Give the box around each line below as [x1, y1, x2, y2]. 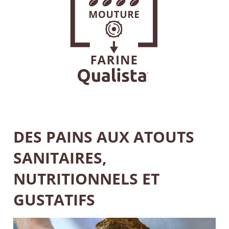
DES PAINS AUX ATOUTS [13, 126, 195, 147]
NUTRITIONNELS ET [13, 168, 160, 189]
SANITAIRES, [13, 147, 107, 168]
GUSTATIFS [13, 189, 96, 210]
